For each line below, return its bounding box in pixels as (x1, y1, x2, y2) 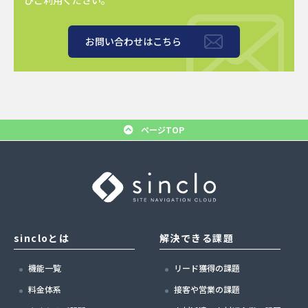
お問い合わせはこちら (85, 34, 181, 48)
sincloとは (14, 231, 70, 245)
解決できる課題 (159, 231, 234, 245)
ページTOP (141, 123, 184, 135)
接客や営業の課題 (174, 283, 241, 296)
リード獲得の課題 (174, 262, 241, 274)
